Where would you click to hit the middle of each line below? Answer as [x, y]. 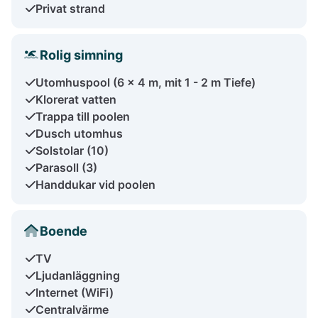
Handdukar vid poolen [95, 184]
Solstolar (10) [72, 150]
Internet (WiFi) [75, 292]
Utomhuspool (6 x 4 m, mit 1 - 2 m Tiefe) [146, 82]
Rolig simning [81, 55]
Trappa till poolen [83, 116]
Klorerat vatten [76, 99]
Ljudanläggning [78, 275]
